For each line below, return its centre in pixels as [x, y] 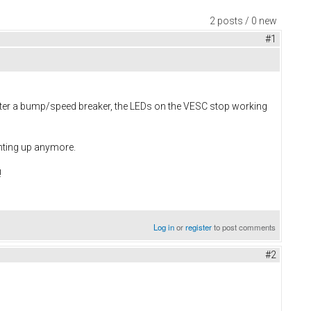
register [199, 227]
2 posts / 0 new [243, 21]
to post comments [244, 227]
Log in [164, 227]
